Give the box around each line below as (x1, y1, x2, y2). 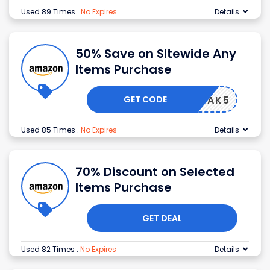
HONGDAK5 (165, 93, 230, 108)
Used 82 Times (21, 244, 77, 255)
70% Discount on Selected (75, 163, 234, 181)
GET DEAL (142, 212, 182, 225)
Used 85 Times (21, 125, 77, 136)
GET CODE (124, 93, 168, 106)
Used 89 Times (21, 7, 77, 17)
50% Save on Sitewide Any (75, 45, 236, 63)
